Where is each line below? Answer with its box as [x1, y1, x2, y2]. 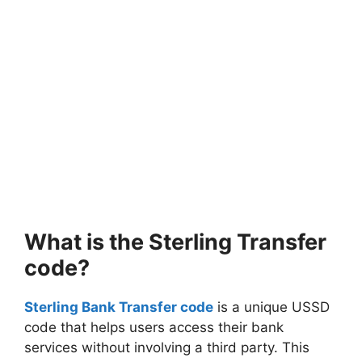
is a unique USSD [213, 299, 330, 315]
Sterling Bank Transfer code [24, 299, 213, 315]
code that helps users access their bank [24, 319, 284, 335]
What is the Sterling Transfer [24, 229, 326, 255]
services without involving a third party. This [24, 339, 309, 356]
